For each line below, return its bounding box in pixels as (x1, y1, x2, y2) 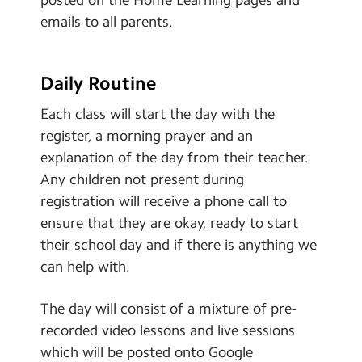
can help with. (40, 257, 130, 276)
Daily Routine (40, 72, 156, 95)
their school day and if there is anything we (40, 235, 317, 254)
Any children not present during (40, 170, 244, 188)
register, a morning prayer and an (40, 126, 253, 145)
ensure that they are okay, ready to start (40, 213, 298, 232)
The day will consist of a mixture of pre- (40, 299, 297, 318)
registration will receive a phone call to (40, 192, 287, 210)
